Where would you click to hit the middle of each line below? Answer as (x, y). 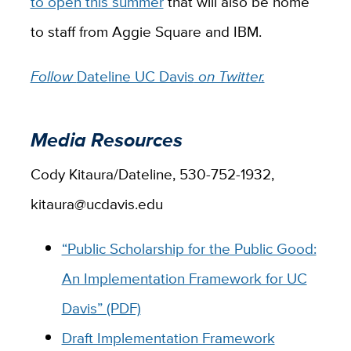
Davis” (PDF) (101, 308)
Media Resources (106, 139)
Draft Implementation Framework (168, 338)
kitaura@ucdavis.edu (96, 204)
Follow (53, 76)
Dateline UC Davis (135, 76)
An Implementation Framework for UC (184, 279)
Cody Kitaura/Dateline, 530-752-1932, (152, 174)
